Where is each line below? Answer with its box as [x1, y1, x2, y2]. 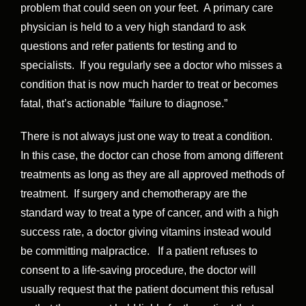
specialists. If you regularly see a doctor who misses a [20, 59, 282, 72]
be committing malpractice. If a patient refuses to [20, 245, 258, 258]
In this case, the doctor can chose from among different [20, 150, 283, 162]
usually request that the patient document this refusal [20, 283, 274, 296]
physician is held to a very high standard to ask [20, 21, 246, 33]
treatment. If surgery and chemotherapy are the [20, 188, 247, 200]
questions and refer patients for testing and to [20, 40, 237, 53]
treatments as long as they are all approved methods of [20, 169, 284, 181]
